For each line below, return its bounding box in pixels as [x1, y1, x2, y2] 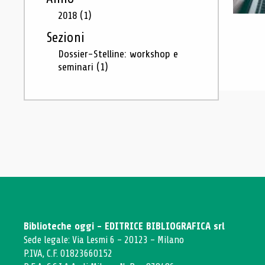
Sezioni [46, 30, 85, 46]
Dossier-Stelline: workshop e [58, 48, 178, 60]
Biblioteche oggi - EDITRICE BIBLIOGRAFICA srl [24, 221, 225, 232]
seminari [58, 61, 96, 73]
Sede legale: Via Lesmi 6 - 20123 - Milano [24, 234, 184, 245]
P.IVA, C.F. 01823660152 [24, 248, 112, 259]
